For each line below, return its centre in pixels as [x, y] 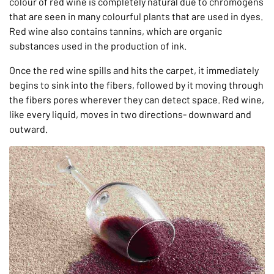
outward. [28, 129]
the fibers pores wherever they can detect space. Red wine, [137, 100]
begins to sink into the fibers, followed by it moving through [136, 85]
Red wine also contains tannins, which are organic [116, 31]
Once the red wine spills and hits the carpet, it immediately [134, 70]
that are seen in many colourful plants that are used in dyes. [136, 17]
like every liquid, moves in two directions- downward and [130, 114]
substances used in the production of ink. [98, 46]
